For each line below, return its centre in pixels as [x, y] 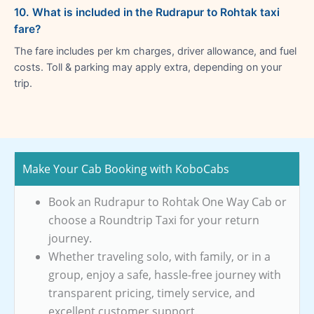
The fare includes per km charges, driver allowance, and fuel [155, 51]
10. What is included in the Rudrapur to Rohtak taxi [147, 12]
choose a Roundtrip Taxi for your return [154, 220]
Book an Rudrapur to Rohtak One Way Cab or [168, 202]
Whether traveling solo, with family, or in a [159, 256]
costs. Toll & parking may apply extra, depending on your [148, 67]
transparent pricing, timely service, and [152, 293]
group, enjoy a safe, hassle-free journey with [165, 274]
